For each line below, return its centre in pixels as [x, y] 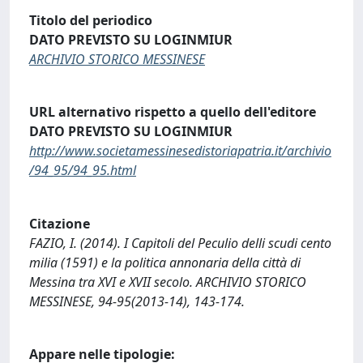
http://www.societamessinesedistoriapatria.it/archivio [180, 151]
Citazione [60, 223]
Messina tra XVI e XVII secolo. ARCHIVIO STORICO [168, 282]
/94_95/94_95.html [83, 171]
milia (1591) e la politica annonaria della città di [165, 262]
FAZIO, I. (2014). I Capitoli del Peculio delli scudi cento [180, 243]
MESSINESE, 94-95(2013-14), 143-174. [137, 301]
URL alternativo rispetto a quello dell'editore [173, 112]
